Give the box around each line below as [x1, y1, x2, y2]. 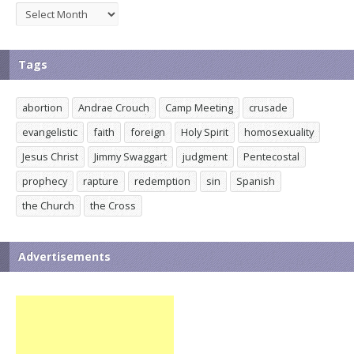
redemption [134, 173, 190, 188]
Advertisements [18, 248, 111, 264]
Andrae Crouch [78, 100, 149, 115]
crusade [249, 100, 288, 115]
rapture [83, 173, 119, 188]
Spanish [236, 173, 275, 188]
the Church [22, 198, 74, 213]
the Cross [90, 198, 136, 213]
